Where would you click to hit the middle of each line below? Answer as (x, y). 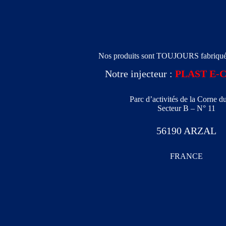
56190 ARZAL (187, 131)
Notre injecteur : (140, 74)
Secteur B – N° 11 (187, 108)
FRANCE (187, 156)
